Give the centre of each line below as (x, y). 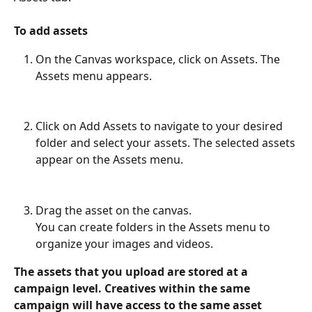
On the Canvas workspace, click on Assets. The (159, 59)
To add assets (51, 31)
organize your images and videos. (124, 243)
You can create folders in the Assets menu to (154, 227)
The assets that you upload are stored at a (132, 271)
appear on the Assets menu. (109, 160)
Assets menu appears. (94, 76)
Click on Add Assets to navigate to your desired (161, 126)
